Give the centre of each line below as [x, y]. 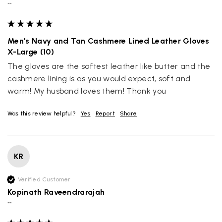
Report [105, 114]
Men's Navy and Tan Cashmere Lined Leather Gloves [109, 41]
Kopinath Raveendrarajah [56, 192]
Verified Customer [44, 180]
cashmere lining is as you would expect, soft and [99, 79]
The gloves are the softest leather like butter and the [109, 66]
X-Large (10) [31, 52]
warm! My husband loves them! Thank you [87, 91]
